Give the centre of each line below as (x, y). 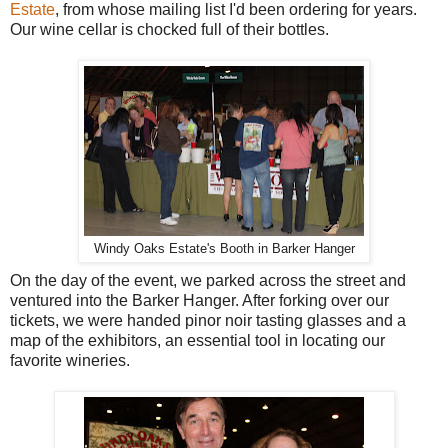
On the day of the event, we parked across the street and (208, 281)
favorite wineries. (70, 361)
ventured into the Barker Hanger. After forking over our (199, 301)
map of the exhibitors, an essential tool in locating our (197, 341)
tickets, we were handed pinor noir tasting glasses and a (208, 321)
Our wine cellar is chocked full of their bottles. (169, 30)
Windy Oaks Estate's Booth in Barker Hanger (224, 249)
